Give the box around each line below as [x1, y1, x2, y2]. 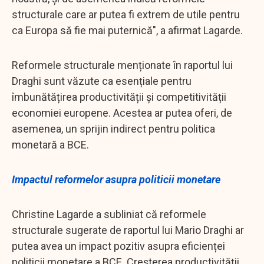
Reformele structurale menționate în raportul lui [12, 58, 233, 71]
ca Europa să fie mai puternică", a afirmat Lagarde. [12, 24, 243, 37]
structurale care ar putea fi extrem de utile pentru [12, 8, 240, 21]
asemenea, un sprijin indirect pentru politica [12, 122, 215, 135]
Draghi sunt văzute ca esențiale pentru [12, 74, 192, 87]
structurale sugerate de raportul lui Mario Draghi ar [12, 223, 244, 236]
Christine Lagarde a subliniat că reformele [12, 207, 206, 220]
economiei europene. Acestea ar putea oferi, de [12, 106, 232, 119]
